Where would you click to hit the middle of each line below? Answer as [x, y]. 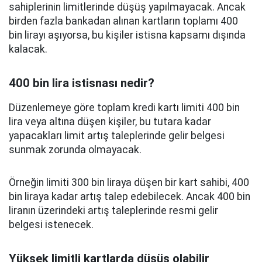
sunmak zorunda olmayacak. [75, 150]
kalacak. [28, 49]
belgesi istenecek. [51, 225]
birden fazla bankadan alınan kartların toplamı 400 [123, 21]
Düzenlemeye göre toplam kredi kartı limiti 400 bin [124, 108]
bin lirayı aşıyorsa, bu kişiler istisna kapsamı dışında [127, 35]
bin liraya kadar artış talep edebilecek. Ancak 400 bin [130, 196]
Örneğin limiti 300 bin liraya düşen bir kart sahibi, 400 [129, 182]
